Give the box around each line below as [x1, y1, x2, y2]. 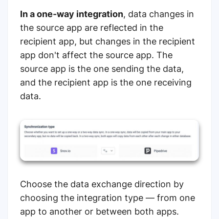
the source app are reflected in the [20, 22, 163, 33]
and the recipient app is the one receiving [20, 77, 192, 88]
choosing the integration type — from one [20, 192, 195, 203]
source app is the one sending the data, [20, 64, 184, 74]
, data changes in [123, 9, 194, 20]
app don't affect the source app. [20, 50, 156, 61]
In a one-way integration [20, 9, 123, 20]
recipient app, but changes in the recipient [20, 36, 195, 47]
